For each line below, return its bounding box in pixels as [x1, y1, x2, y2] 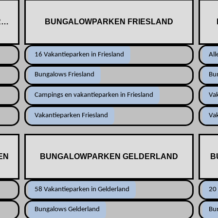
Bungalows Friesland [34, 71, 94, 79]
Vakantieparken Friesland [34, 111, 108, 119]
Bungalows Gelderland [34, 206, 100, 214]
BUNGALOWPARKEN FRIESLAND [44, 17, 173, 26]
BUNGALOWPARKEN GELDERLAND [39, 152, 178, 161]
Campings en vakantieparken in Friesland [34, 91, 153, 99]
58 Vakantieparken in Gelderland [34, 185, 129, 193]
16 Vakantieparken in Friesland [34, 51, 124, 58]
